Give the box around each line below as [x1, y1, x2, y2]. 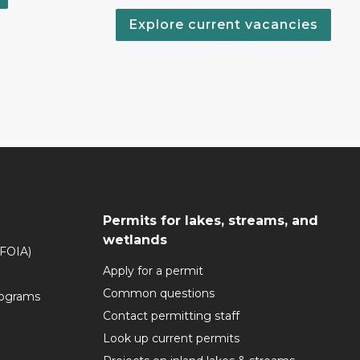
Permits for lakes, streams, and [103, 213, 318, 228]
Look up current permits [103, 331, 239, 346]
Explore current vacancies [129, 17, 318, 32]
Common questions [103, 286, 215, 301]
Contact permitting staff [103, 309, 239, 323]
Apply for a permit [103, 264, 203, 278]
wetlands [103, 232, 167, 247]
